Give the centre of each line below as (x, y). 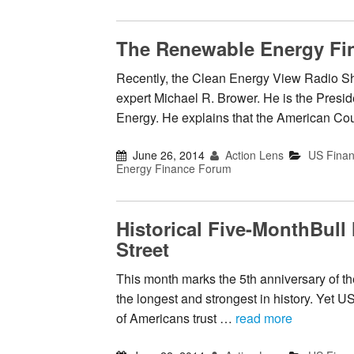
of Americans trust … (176, 318)
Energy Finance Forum (174, 168)
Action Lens (253, 154)
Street (143, 249)
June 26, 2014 (169, 154)
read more (264, 318)
